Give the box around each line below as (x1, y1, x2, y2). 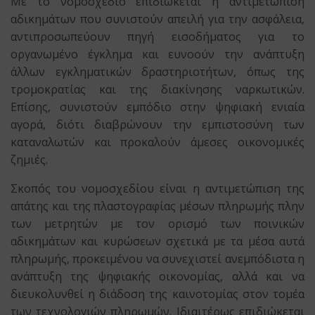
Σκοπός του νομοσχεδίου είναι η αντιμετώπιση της (11, 181, 304, 196)
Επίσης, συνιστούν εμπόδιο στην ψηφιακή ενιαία (11, 99, 304, 115)
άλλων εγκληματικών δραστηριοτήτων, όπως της (11, 64, 304, 79)
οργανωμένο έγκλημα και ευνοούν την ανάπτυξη (11, 46, 304, 62)
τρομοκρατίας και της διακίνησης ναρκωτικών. (11, 82, 304, 97)
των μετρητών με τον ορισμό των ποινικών (11, 216, 304, 231)
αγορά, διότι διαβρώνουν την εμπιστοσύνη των (11, 117, 304, 132)
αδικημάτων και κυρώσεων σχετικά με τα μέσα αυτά (11, 233, 304, 249)
